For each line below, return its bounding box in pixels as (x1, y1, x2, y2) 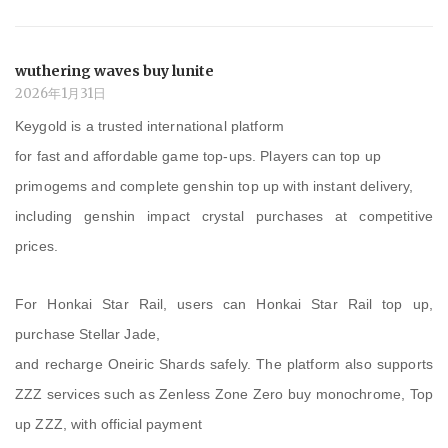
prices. (15, 237, 58, 254)
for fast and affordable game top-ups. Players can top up (15, 147, 381, 164)
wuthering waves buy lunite (15, 62, 214, 81)
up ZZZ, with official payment (15, 415, 203, 432)
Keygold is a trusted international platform (15, 117, 285, 134)
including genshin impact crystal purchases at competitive (15, 207, 433, 224)
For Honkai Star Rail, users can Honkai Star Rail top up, (15, 295, 433, 312)
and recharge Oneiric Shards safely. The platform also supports (15, 355, 433, 372)
